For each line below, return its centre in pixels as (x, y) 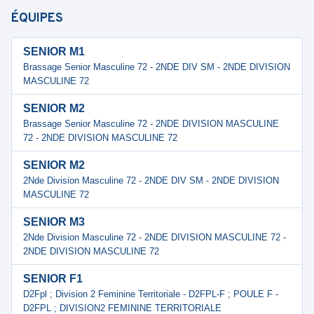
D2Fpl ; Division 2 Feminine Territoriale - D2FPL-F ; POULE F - (151, 294)
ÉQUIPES (37, 19)
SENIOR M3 (54, 222)
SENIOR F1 (53, 279)
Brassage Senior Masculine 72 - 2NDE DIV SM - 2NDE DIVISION (157, 67)
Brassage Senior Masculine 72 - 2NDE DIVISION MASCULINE (151, 124)
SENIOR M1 (54, 52)
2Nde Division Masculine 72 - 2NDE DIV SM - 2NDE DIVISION (151, 180)
